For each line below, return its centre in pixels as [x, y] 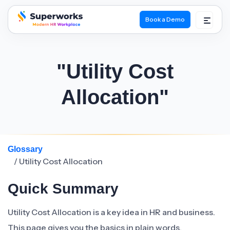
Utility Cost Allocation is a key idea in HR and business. [111, 212]
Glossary [25, 149]
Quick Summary [63, 189]
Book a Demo [165, 19]
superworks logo [48, 34]
